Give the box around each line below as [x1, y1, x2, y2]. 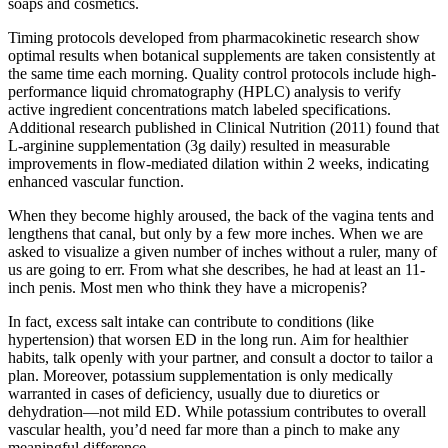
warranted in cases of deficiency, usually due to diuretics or [8, 384, 379, 402]
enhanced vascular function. [8, 172, 184, 190]
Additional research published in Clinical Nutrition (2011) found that [8, 118, 439, 136]
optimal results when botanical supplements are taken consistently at [8, 46, 435, 64]
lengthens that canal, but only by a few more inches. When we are [8, 224, 423, 242]
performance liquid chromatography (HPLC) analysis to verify [8, 82, 401, 100]
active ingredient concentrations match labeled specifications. [8, 100, 391, 118]
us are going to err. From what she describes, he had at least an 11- [8, 260, 425, 278]
